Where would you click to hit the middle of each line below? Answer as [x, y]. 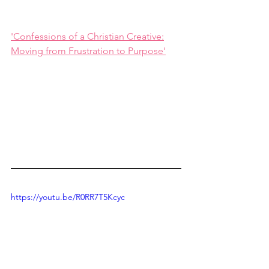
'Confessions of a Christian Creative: [87, 36]
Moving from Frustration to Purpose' [88, 50]
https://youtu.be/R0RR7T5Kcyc [68, 197]
